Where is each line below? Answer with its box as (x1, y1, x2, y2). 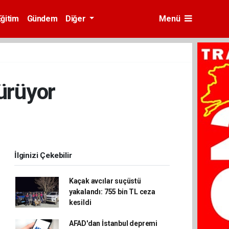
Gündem (27, 14, 58, 24)
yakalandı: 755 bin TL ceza (68, 188, 155, 196)
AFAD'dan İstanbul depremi (68, 219, 158, 227)
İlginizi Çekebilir (14, 151, 72, 160)
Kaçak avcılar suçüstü (68, 177, 141, 185)
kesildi (68, 198, 91, 207)
